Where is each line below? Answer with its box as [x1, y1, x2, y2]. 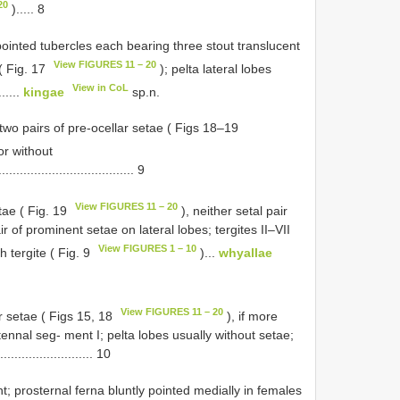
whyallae [219, 245, 273, 260]
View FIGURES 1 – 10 [98, 242, 197, 254]
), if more [223, 308, 279, 323]
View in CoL [72, 81, 129, 93]
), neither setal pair [178, 203, 288, 218]
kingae [23, 84, 64, 99]
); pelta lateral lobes [156, 61, 272, 76]
